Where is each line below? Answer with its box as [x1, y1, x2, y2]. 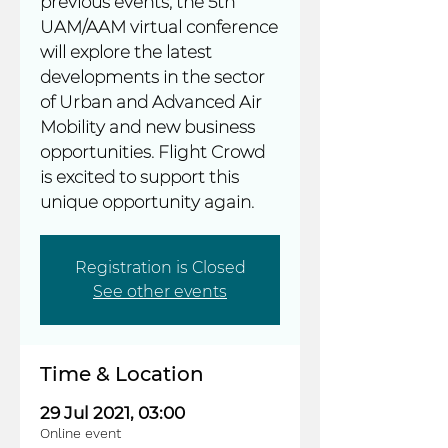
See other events [93, 282, 227, 301]
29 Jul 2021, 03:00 [40, 403, 185, 423]
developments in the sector [40, 67, 265, 87]
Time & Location [40, 362, 204, 386]
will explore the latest [40, 42, 212, 62]
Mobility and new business [40, 117, 255, 137]
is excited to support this [40, 167, 239, 187]
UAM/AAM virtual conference [40, 17, 278, 37]
